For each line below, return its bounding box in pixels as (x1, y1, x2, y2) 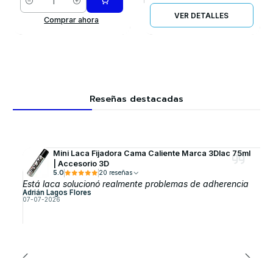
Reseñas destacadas (90, 91, 183, 105)
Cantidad (19, 2, 52, 12)
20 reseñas (108, 169, 133, 177)
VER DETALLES (174, 10, 229, 20)
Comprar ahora (44, 15, 99, 25)
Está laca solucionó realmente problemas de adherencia (22, 179, 249, 190)
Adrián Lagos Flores (22, 188, 91, 197)
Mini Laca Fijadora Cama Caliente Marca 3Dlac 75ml (52, 149, 250, 158)
